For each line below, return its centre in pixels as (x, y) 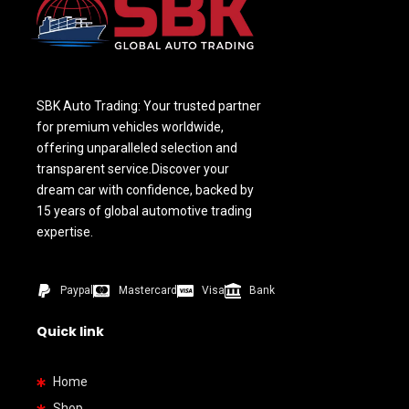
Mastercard (147, 291)
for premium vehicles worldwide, (130, 127)
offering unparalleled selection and (137, 148)
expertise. (65, 232)
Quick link (70, 332)
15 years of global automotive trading (144, 211)
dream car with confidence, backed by (145, 190)
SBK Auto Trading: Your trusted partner (149, 106)
